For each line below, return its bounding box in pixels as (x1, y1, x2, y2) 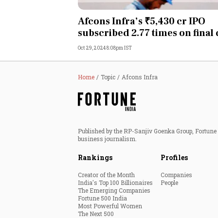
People (161, 179, 178, 186)
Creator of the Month (78, 171, 135, 179)
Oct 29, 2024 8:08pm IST (78, 45, 132, 51)
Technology (109, 108, 151, 117)
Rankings (78, 153, 112, 162)
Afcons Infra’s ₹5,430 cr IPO (78, 15, 205, 28)
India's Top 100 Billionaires (78, 179, 153, 186)
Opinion (109, 35, 138, 44)
